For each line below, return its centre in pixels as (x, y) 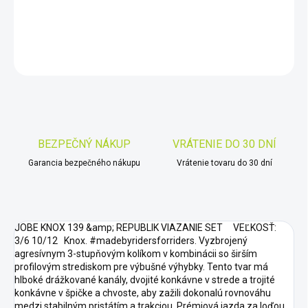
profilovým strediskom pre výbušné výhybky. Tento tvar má (141, 267)
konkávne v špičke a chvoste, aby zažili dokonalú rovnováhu (143, 293)
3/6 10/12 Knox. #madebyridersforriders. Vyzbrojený (131, 241)
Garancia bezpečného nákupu (84, 163)
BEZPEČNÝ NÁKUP (84, 144)
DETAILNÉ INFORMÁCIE (61, 25)
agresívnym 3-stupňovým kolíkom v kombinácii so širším (136, 254)
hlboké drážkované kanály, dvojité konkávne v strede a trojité (145, 280)
